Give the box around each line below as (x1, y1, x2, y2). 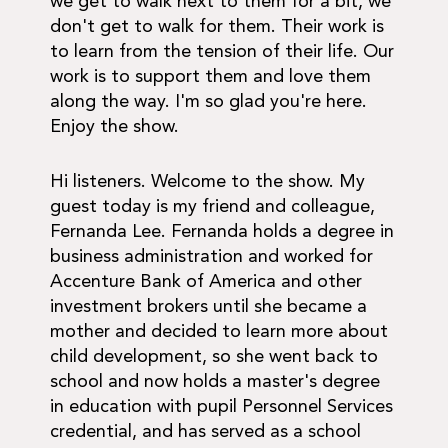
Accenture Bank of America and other (50, 273, 362, 292)
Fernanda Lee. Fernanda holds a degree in (50, 223, 394, 242)
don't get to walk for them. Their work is (50, 18, 384, 37)
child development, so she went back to (50, 348, 378, 367)
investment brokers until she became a (50, 298, 367, 317)
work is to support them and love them (50, 68, 371, 87)
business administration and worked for (50, 248, 373, 267)
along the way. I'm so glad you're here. (50, 93, 367, 112)
